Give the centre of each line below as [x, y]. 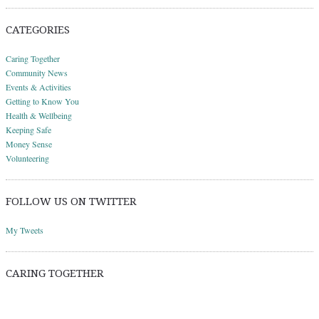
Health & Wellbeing [39, 116]
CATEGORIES [38, 30]
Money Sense [29, 144]
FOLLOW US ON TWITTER [71, 202]
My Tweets [25, 230]
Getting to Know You [42, 101]
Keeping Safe [28, 130]
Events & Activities [38, 87]
